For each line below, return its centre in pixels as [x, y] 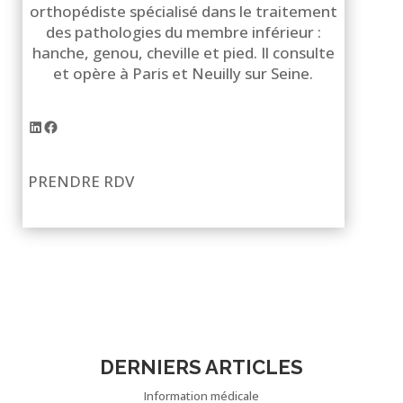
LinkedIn [57, 126]
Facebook [77, 126]
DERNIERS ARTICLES [201, 367]
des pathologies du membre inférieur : [183, 32]
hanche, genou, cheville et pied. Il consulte [183, 53]
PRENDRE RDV [81, 181]
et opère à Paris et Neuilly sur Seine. [184, 74]
